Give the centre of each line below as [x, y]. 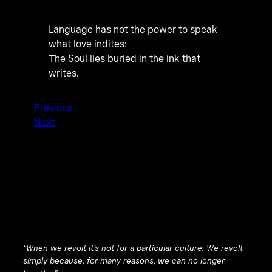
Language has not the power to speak [133, 29]
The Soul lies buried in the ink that [124, 58]
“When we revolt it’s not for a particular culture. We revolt [133, 248]
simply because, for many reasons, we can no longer [124, 260]
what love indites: [88, 43]
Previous [53, 108]
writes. [64, 73]
